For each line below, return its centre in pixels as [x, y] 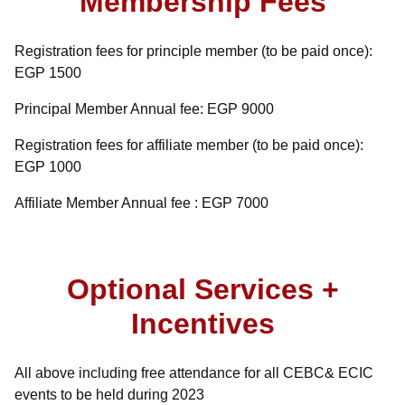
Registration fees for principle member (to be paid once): [193, 51]
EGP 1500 [48, 73]
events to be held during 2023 [109, 395]
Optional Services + [202, 289]
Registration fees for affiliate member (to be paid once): [189, 145]
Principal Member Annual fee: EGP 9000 [144, 109]
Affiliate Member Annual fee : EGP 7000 [141, 203]
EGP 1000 [48, 167]
